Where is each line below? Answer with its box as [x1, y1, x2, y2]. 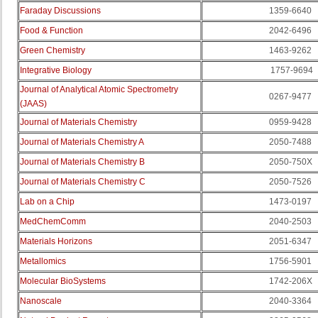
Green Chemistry [20, 45, 85, 55]
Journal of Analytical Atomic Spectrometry [20, 84, 178, 94]
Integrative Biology [20, 65, 92, 75]
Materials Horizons [20, 236, 92, 246]
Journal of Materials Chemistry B [20, 157, 145, 167]
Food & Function [20, 26, 83, 35]
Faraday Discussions [20, 6, 101, 16]
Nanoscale [20, 296, 62, 306]
